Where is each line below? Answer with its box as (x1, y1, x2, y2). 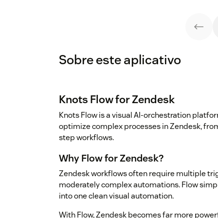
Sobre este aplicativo (59, 52, 181, 68)
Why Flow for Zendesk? (59, 152, 163, 165)
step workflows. (59, 132, 114, 143)
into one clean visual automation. (59, 191, 174, 201)
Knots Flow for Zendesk (59, 92, 175, 107)
